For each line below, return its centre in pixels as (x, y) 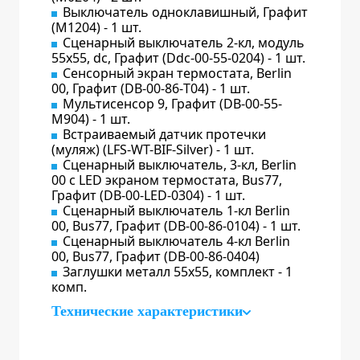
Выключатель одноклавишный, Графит (185, 12)
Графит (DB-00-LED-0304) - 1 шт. (148, 196)
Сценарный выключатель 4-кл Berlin (176, 241)
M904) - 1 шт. (91, 119)
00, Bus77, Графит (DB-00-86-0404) (155, 257)
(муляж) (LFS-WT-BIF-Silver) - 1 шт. (153, 150)
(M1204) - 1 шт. (96, 28)
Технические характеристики (147, 311)
